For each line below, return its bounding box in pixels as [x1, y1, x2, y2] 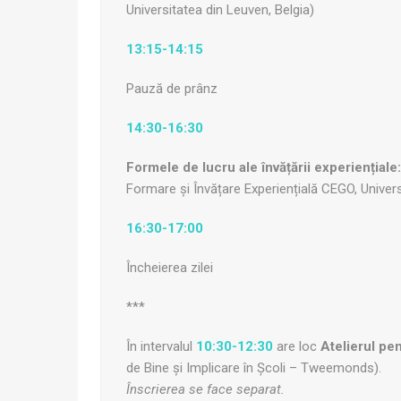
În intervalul [126, 338, 196, 355]
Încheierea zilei [126, 260, 213, 277]
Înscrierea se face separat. [126, 381, 285, 398]
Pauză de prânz [126, 81, 218, 98]
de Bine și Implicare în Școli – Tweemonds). [126, 360, 381, 377]
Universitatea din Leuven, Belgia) [126, 2, 314, 19]
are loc [277, 338, 320, 355]
